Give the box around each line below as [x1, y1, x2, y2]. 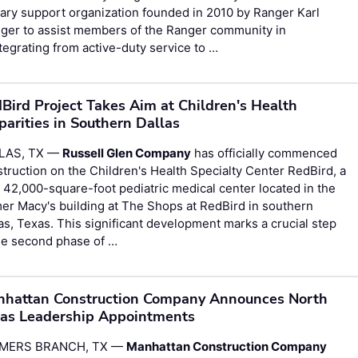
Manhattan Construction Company [126, 338, 328, 354]
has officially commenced [191, 145, 338, 161]
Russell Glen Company [62, 145, 192, 161]
